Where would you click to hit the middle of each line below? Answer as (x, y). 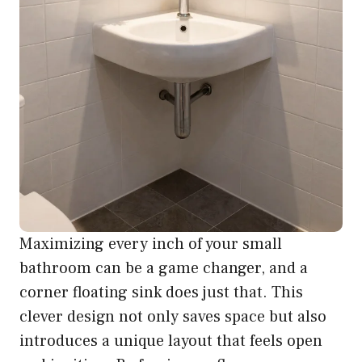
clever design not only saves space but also (173, 316)
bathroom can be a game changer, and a (164, 268)
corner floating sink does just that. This (161, 292)
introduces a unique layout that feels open (171, 341)
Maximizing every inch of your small (151, 244)
